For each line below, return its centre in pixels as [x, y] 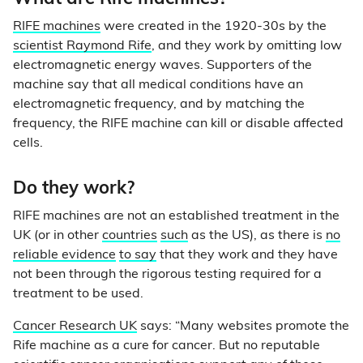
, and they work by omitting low [247, 46]
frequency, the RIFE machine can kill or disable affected [178, 124]
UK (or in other [58, 236]
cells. [30, 143]
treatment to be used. [80, 294]
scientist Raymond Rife [82, 46]
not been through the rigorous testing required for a [167, 275]
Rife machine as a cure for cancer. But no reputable [167, 346]
